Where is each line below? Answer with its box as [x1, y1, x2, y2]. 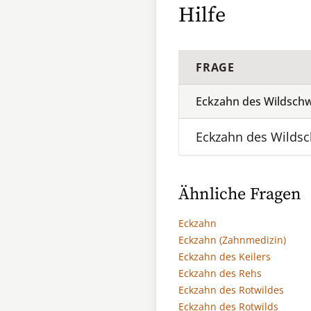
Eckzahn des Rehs [178, 267, 262, 280]
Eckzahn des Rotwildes [178, 283, 284, 296]
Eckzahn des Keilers [178, 250, 271, 263]
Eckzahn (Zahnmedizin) [178, 233, 286, 246]
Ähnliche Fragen [178, 184, 301, 205]
